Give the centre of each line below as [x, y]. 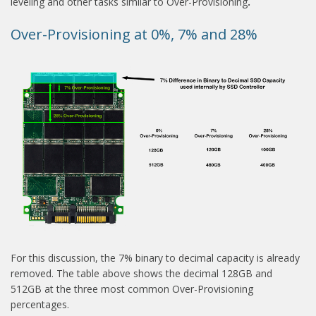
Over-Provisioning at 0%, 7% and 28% [134, 35]
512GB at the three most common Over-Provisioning [132, 288]
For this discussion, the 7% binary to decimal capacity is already [155, 257]
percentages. [40, 304]
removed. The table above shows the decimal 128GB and [141, 273]
